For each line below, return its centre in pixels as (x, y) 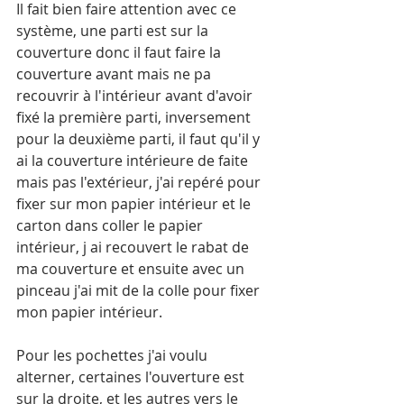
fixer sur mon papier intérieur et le (135, 204)
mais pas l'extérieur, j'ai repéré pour (140, 182)
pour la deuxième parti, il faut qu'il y (140, 139)
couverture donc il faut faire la (120, 52)
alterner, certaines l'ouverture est (132, 377)
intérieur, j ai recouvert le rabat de (134, 247)
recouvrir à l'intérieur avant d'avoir (136, 96)
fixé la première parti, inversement (135, 117)
